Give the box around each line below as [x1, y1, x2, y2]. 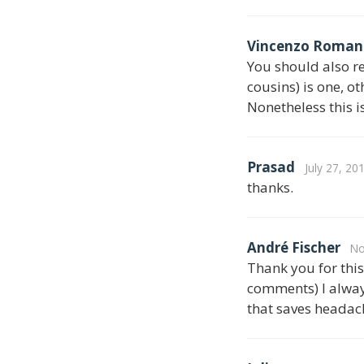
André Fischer [247, 237, 340, 257]
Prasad [247, 157, 295, 176]
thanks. [247, 177, 293, 197]
